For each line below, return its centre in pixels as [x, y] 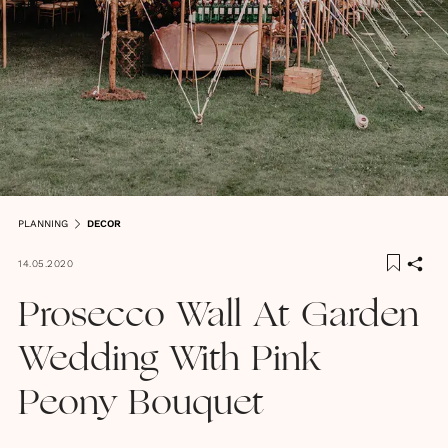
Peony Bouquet [141, 405]
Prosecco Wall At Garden [218, 317]
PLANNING [43, 223]
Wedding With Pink [169, 361]
